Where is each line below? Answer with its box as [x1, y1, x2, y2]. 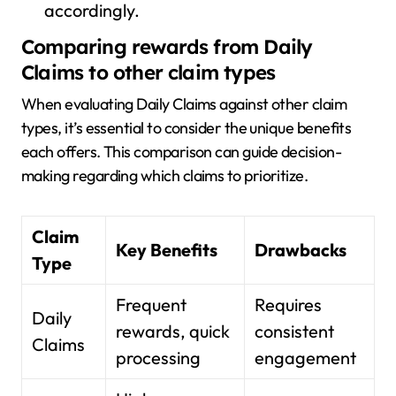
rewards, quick [116, 319, 231, 342]
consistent [255, 319, 335, 342]
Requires [255, 293, 323, 316]
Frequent [116, 293, 187, 316]
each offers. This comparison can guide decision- [21, 141, 342, 162]
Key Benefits [116, 238, 217, 261]
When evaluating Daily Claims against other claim [21, 93, 347, 114]
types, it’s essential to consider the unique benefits [21, 117, 352, 138]
